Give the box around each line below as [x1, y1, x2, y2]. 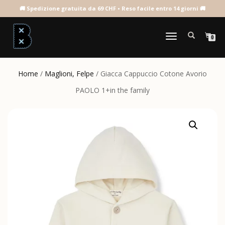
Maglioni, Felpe [45, 69, 94, 78]
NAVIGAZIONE [165, 34, 198, 40]
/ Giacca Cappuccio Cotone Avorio [94, 69, 207, 78]
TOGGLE [165, 43, 184, 50]
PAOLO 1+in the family [75, 85, 150, 95]
